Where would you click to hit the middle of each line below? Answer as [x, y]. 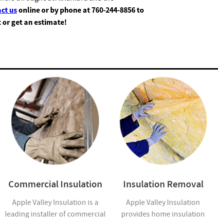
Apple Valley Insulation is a [55, 202]
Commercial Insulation [55, 184]
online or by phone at [54, 10]
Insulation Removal [163, 184]
